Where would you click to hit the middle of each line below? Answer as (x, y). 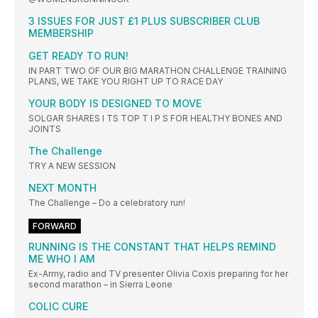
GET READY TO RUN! (78, 56)
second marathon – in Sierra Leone (100, 285)
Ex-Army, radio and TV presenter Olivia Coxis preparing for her (158, 274)
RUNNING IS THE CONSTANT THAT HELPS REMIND (152, 247)
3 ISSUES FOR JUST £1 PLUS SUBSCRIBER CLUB (144, 21)
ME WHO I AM (62, 259)
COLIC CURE (58, 307)
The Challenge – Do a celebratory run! (107, 203)
